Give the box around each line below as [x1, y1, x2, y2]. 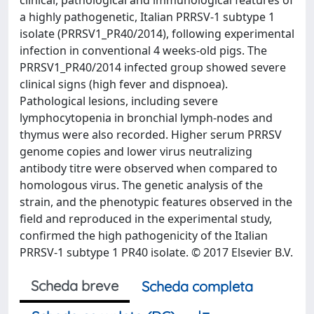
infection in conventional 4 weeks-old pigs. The [20, 42, 267, 58]
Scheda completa [142, 277, 253, 295]
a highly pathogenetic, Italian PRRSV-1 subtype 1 [20, 8, 275, 25]
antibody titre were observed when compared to [20, 160, 278, 176]
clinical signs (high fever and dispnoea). [20, 76, 228, 92]
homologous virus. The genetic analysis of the [20, 177, 263, 193]
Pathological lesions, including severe [20, 93, 218, 109]
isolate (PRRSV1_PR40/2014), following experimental [20, 25, 294, 41]
